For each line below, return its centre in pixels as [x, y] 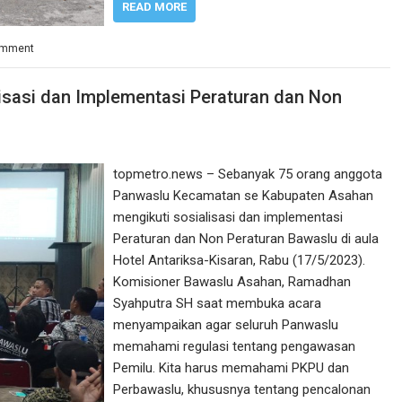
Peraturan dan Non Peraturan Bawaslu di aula [246, 239]
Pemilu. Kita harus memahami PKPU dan [232, 368]
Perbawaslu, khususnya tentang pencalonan [242, 389]
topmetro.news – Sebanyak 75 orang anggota [248, 174]
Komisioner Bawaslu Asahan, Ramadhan [232, 282]
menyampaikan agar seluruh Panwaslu [226, 325]
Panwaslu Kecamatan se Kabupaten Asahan [244, 196]
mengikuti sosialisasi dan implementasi [228, 217]
